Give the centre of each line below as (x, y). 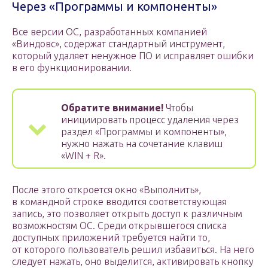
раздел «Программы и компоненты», (144, 132)
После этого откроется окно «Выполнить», (106, 190)
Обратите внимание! (112, 108)
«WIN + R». (83, 156)
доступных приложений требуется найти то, (111, 238)
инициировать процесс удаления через (150, 120)
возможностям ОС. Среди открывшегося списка (119, 226)
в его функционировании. (72, 68)
